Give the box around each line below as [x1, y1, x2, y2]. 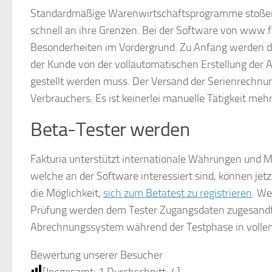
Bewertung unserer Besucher [30, 248, 163, 262]
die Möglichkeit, [30, 186, 103, 200]
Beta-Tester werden [30, 118, 189, 141]
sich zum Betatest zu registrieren [103, 186, 252, 200]
